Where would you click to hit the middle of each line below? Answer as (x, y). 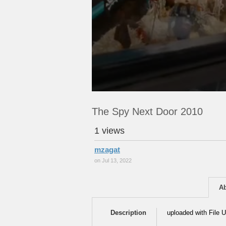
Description (128, 213)
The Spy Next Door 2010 (147, 111)
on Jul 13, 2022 (113, 160)
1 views (109, 131)
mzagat (107, 150)
